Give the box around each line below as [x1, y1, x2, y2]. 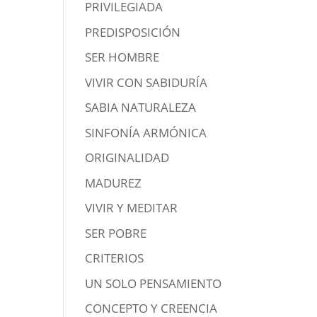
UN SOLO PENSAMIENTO [85, 275, 222, 292]
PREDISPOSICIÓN [85, 23, 181, 40]
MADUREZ [85, 174, 142, 191]
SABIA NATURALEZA [85, 99, 197, 116]
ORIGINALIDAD [85, 149, 170, 166]
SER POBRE [85, 224, 147, 241]
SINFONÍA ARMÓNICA [85, 124, 207, 141]
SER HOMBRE [85, 49, 160, 66]
